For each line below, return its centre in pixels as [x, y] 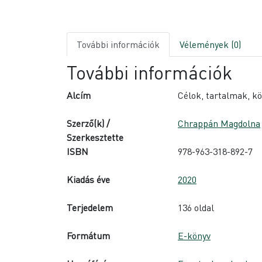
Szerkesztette [95, 137]
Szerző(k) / [88, 123]
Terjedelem [90, 207]
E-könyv [194, 235]
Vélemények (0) [210, 44]
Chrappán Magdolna [219, 123]
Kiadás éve [88, 179]
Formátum [88, 235]
